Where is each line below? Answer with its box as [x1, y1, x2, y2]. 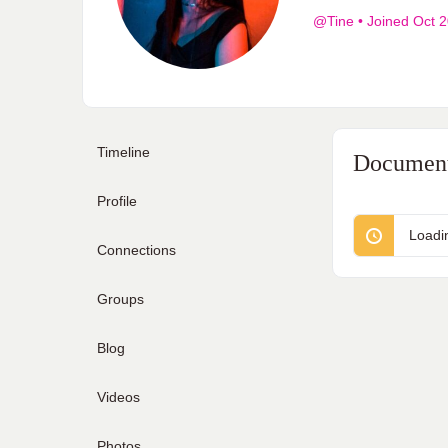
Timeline [97, 144, 150, 160]
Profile [97, 193, 137, 209]
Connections [97, 242, 176, 258]
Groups [97, 291, 144, 307]
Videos [97, 389, 140, 405]
